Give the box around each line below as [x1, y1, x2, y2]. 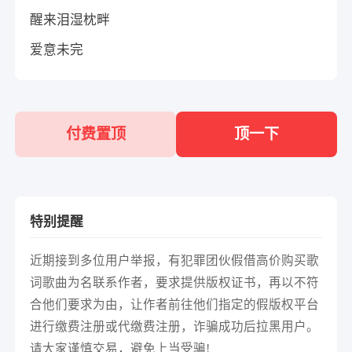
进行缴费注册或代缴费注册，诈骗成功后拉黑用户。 [30, 319, 320, 333]
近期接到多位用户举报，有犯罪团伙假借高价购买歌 [30, 253, 320, 267]
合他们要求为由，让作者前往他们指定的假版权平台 [30, 297, 320, 311]
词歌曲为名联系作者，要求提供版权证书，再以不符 [30, 275, 320, 289]
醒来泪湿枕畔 [30, 12, 111, 27]
